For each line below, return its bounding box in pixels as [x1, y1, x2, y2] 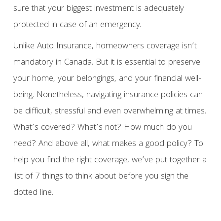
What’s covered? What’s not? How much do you [13, 121, 192, 135]
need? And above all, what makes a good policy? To [13, 137, 203, 151]
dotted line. [13, 186, 53, 200]
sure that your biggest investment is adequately [13, 2, 184, 16]
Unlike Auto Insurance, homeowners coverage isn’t [13, 39, 197, 54]
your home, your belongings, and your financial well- [13, 72, 202, 86]
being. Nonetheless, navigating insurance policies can [13, 88, 203, 103]
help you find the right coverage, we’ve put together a [13, 153, 207, 168]
